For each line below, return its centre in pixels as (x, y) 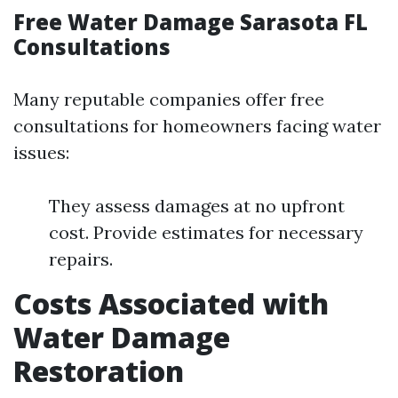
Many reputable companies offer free (169, 99)
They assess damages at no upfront (197, 206)
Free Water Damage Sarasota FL (191, 22)
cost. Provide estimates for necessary (206, 232)
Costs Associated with (171, 303)
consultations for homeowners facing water (197, 126)
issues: (41, 152)
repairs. (81, 259)
